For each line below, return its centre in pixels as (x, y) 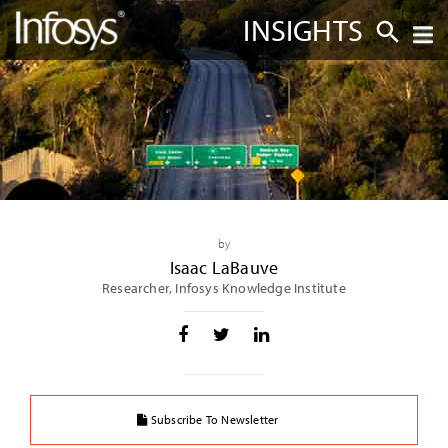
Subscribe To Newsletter (213, 419)
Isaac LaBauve (224, 267)
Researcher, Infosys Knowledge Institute (224, 287)
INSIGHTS (303, 30)
